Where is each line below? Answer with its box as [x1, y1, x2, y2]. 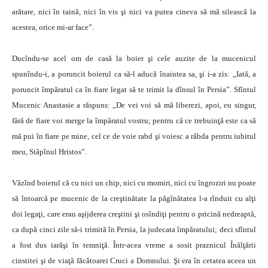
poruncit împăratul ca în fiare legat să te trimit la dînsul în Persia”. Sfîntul [12, 85, 256, 94]
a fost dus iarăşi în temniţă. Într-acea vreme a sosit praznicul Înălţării [12, 240, 256, 249]
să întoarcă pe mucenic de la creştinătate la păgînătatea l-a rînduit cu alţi [12, 194, 256, 203]
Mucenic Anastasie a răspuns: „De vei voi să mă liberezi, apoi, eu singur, [12, 100, 256, 109]
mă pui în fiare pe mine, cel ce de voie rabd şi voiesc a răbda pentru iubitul [12, 132, 256, 141]
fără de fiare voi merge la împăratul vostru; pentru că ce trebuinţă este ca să [12, 116, 256, 125]
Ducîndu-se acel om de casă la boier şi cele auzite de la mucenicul [12, 54, 256, 63]
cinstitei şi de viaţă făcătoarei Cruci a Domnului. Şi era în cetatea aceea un [12, 256, 256, 265]
